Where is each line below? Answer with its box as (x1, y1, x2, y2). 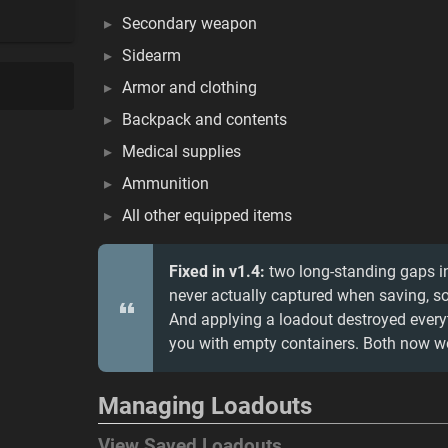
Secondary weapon (122, 14, 257, 33)
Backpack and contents (122, 110, 287, 129)
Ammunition (122, 174, 209, 193)
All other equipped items (122, 206, 292, 225)
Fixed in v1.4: (169, 262, 265, 281)
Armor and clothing (122, 78, 257, 97)
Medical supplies (122, 142, 241, 161)
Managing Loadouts (98, 392, 312, 420)
